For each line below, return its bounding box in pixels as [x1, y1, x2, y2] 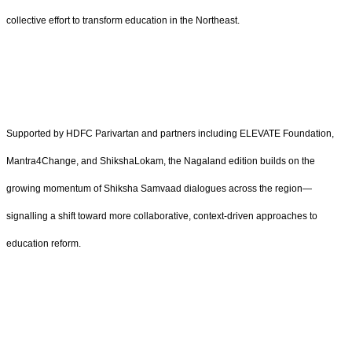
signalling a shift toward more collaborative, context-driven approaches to [6, 210, 317, 222]
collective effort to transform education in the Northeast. [6, 15, 240, 27]
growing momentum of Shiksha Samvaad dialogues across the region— [6, 182, 312, 194]
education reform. [6, 237, 81, 249]
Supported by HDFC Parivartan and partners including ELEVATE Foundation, [6, 127, 334, 139]
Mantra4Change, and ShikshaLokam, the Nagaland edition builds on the [6, 155, 315, 167]
